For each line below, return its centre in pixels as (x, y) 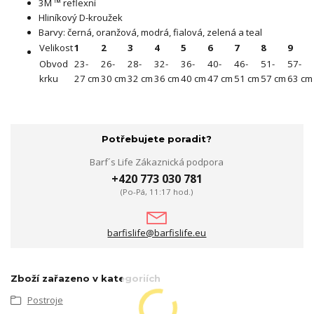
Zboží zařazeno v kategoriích (86, 278)
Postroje (45, 300)
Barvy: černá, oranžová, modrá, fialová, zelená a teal (150, 33)
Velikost (56, 48)
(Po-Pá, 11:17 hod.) (157, 191)
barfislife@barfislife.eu (157, 232)
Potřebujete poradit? (157, 138)
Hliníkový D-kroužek (81, 18)
